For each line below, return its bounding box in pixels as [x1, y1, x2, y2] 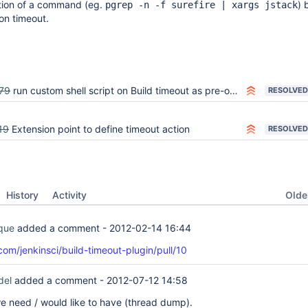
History [6, 189, 38, 201]
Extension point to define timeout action [12, 123, 190, 135]
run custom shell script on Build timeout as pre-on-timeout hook [13, 85, 230, 96]
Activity [52, 189, 87, 201]
